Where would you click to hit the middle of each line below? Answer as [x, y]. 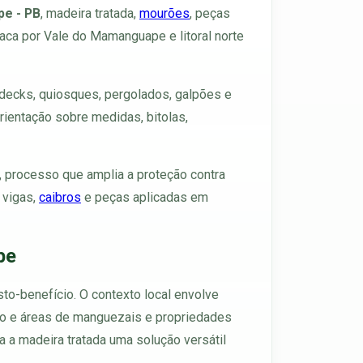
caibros [60, 198]
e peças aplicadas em [145, 198]
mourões [164, 13]
